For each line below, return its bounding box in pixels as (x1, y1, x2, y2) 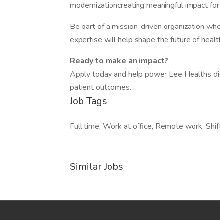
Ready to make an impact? (70, 55, 168, 66)
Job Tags (70, 94, 107, 108)
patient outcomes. (70, 82, 131, 93)
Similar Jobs (70, 160, 123, 173)
